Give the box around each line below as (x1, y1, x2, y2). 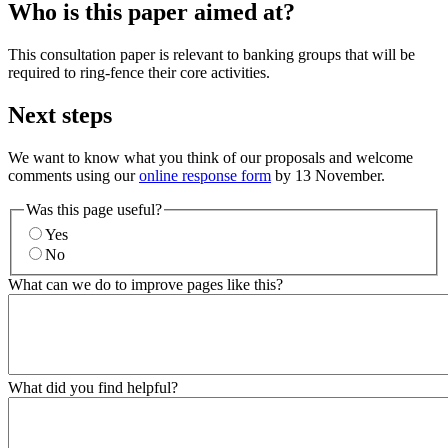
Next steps (8, 101, 112, 128)
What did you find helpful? (8, 379, 178, 397)
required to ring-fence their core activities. (8, 63, 270, 81)
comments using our (8, 166, 139, 184)
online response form (139, 166, 271, 184)
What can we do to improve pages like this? (8, 276, 283, 294)
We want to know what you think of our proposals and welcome (8, 148, 413, 166)
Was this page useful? (26, 200, 162, 218)
